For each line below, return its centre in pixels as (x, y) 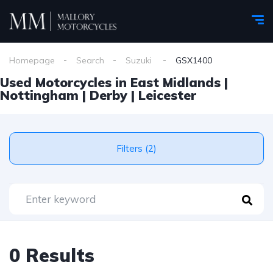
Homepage (32, 60)
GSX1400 (194, 60)
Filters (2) (151, 148)
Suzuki (140, 60)
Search (90, 60)
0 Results (52, 255)
